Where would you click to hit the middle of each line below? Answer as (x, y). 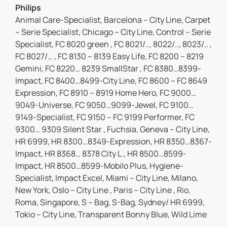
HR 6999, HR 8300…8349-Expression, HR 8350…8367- (113, 142)
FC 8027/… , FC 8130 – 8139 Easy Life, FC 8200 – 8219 (109, 56)
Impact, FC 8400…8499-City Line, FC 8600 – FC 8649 (111, 81)
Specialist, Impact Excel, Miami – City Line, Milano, (107, 178)
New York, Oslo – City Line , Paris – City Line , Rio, (103, 190)
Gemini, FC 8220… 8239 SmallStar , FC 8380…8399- (108, 69)
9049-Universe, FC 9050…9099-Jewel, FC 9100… (104, 105)
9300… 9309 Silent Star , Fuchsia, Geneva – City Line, (112, 129)
